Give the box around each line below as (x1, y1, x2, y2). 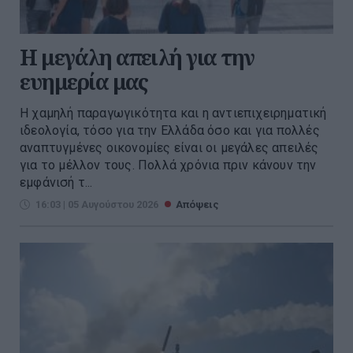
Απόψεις (176, 199, 219, 211)
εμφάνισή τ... (20, 175, 93, 191)
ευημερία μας (20, 67, 147, 97)
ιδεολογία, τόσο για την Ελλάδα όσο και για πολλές (20, 123, 320, 139)
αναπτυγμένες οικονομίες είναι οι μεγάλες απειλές (20, 140, 319, 156)
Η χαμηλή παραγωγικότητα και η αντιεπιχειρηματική (20, 106, 327, 121)
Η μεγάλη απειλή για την (20, 43, 255, 72)
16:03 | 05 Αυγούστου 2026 (35, 199, 158, 211)
